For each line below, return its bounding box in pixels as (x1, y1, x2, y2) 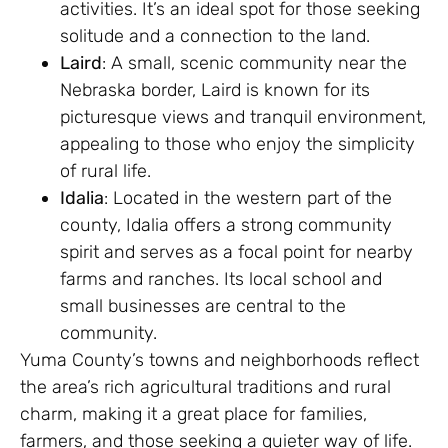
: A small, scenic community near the (102, 51, 407, 74)
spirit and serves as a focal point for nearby (60, 240, 413, 263)
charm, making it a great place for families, (20, 402, 367, 425)
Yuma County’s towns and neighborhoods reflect (20, 348, 419, 371)
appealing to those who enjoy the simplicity (60, 132, 415, 155)
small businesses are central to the (60, 294, 346, 317)
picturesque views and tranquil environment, (60, 105, 426, 128)
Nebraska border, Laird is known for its (60, 78, 370, 101)
